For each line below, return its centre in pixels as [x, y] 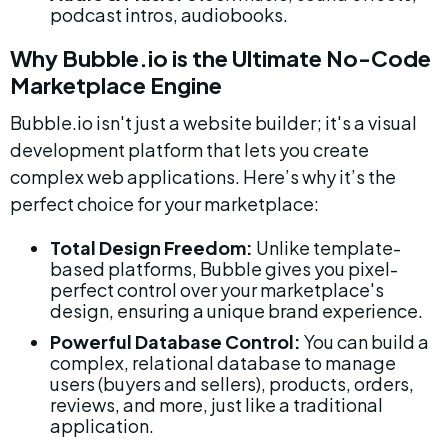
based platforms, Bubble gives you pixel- [224, 268]
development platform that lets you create [191, 149]
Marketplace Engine [116, 85]
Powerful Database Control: [175, 341]
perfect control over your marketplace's [218, 289]
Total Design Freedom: [151, 247]
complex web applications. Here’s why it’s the [204, 176]
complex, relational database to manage [224, 362]
